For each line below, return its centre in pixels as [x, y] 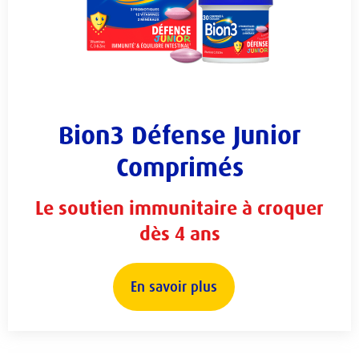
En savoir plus [173, 286]
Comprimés [179, 167]
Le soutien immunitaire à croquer [179, 208]
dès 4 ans [179, 234]
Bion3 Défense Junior [179, 135]
